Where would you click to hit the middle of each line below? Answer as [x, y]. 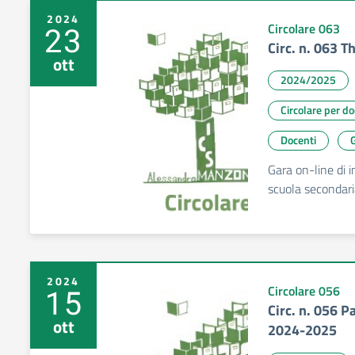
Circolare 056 [304, 291]
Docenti [298, 140]
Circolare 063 [304, 29]
